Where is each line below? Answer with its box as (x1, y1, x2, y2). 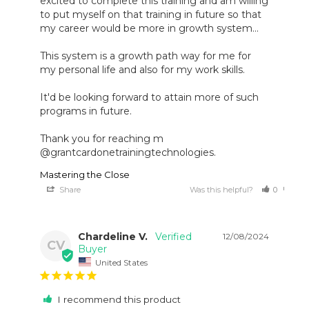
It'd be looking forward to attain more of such (40, 91, 259, 104)
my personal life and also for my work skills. (40, 63, 246, 77)
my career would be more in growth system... (40, 22, 259, 35)
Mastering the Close (40, 169, 130, 181)
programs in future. (40, 105, 132, 118)
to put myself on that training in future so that (40, 8, 262, 21)
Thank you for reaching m (40, 132, 164, 146)
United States (95, 257, 148, 268)
